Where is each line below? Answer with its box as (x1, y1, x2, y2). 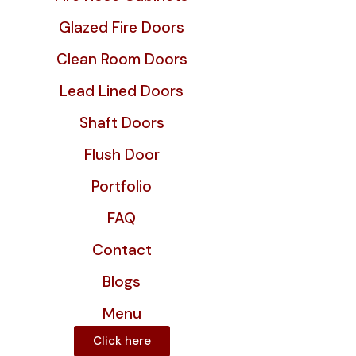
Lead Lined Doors (60, 81, 184, 101)
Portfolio (91, 176, 152, 196)
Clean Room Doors (56, 49, 188, 69)
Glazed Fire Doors (59, 17, 184, 37)
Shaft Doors (79, 113, 164, 133)
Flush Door (83, 145, 160, 164)
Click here (92, 333, 151, 349)
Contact (91, 240, 152, 260)
